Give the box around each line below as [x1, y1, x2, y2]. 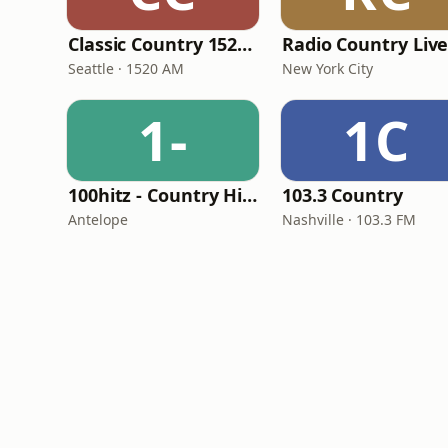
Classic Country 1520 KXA [237, 32, 253, 56]
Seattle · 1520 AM [68, 59, 184, 78]
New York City [282, 59, 373, 78]
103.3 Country [282, 183, 403, 207]
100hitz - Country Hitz [242, 183, 258, 207]
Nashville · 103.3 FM [282, 210, 416, 229]
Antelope [68, 210, 128, 229]
